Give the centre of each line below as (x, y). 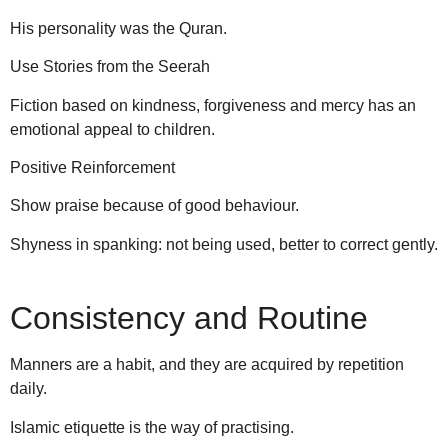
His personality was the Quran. (118, 28)
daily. (28, 389)
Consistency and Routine (189, 318)
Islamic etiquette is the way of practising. (152, 427)
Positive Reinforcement (92, 168)
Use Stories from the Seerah (110, 67)
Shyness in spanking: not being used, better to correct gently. (224, 244)
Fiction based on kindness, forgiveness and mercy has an (213, 105)
